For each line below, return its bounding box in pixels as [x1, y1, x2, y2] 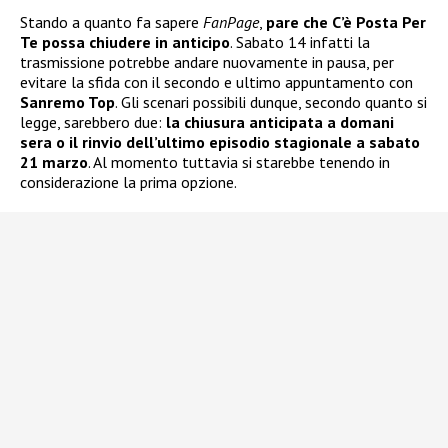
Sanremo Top [20, 92, 115, 113]
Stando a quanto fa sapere [20, 12, 203, 33]
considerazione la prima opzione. [20, 172, 237, 193]
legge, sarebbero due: [20, 112, 166, 133]
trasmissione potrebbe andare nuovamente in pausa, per [20, 52, 394, 73]
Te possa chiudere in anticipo [20, 32, 230, 53]
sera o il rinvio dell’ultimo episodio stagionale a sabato [20, 132, 420, 153]
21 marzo [20, 152, 88, 173]
